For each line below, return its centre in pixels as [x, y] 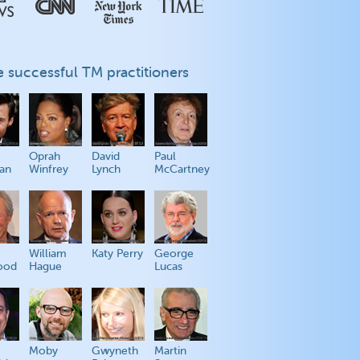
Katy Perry [117, 254]
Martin [170, 351]
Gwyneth [115, 351]
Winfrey [49, 169]
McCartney [182, 169]
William [48, 254]
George [174, 254]
